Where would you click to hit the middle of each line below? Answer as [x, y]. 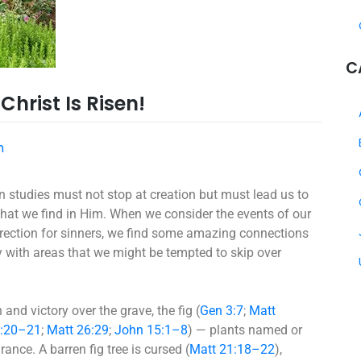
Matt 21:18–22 [232, 349]
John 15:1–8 [151, 330]
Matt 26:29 [78, 330]
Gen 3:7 [222, 310]
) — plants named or [245, 330]
